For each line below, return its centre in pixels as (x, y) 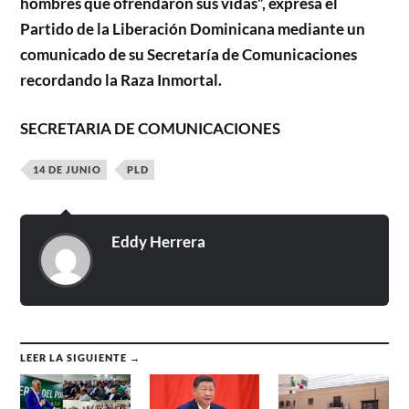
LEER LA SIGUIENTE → (81, 358)
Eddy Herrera (159, 242)
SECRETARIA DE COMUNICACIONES (153, 129)
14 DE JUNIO (68, 170)
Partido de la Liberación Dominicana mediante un (193, 28)
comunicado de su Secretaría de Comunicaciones (189, 54)
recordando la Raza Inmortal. (121, 79)
